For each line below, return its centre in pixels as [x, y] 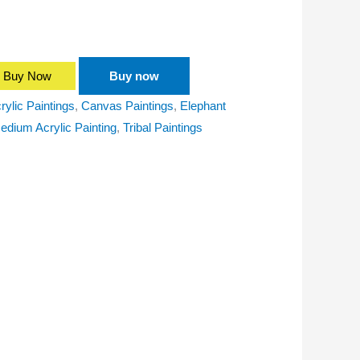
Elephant [203, 106]
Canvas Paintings [128, 106]
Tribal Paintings [163, 128]
